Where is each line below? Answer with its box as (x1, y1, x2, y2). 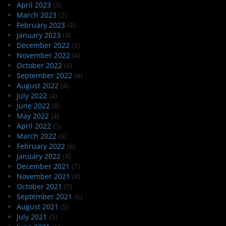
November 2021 (16, 172, 70, 182)
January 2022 (16, 151, 61, 161)
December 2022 (16, 40, 70, 50)
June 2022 (16, 101, 50, 111)
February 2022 (16, 141, 65, 151)
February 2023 (16, 20, 65, 30)
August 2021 (16, 202, 59, 212)
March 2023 (16, 10, 56, 20)
